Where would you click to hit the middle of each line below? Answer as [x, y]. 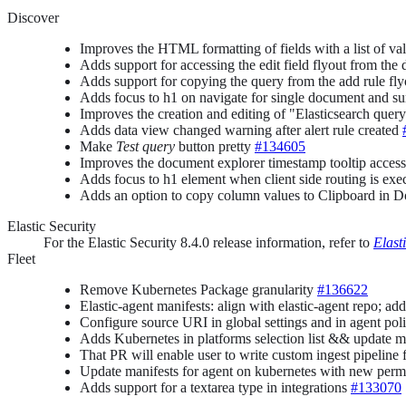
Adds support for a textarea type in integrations [215, 387]
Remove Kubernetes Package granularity [198, 289]
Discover [33, 17]
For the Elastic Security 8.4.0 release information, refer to [208, 242]
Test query [145, 146]
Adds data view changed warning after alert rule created [241, 130]
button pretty [215, 146]
